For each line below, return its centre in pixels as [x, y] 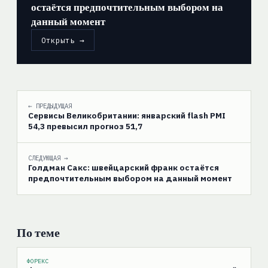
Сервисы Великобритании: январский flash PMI [127, 116]
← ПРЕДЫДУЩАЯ [50, 106]
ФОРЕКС [37, 261]
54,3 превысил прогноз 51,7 [85, 127]
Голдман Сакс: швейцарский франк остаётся [123, 168]
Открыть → [63, 40]
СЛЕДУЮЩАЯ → [48, 158]
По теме [38, 233]
